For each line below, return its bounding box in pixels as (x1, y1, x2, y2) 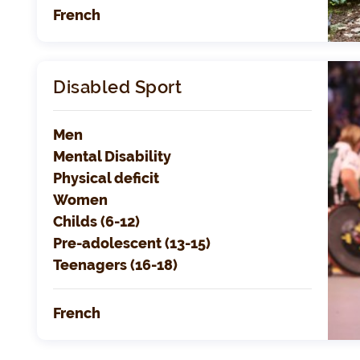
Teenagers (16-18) (53, 256, 178, 274)
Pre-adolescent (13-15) (53, 235, 211, 252)
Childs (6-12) (53, 213, 141, 231)
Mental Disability (53, 148, 172, 166)
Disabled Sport (53, 76, 182, 98)
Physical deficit (53, 170, 160, 187)
